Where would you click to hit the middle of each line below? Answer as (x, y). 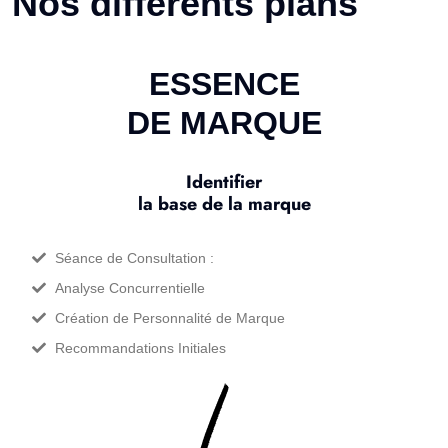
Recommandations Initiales (140, 348)
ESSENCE (224, 84)
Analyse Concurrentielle (129, 288)
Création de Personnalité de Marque (169, 318)
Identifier (224, 182)
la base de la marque (224, 204)
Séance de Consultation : (134, 258)
